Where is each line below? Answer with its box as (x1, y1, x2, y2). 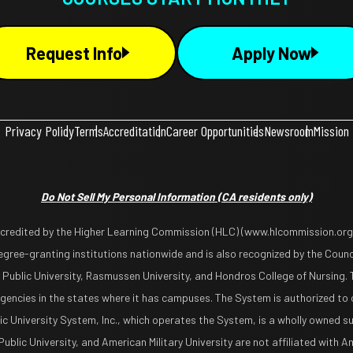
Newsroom (263, 122, 314, 140)
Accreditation (102, 122, 166, 140)
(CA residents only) (217, 190, 312, 204)
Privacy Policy (4, 122, 74, 140)
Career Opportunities (165, 122, 264, 140)
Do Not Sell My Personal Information (41, 190, 217, 204)
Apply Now (231, 42, 311, 63)
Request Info (26, 42, 122, 63)
